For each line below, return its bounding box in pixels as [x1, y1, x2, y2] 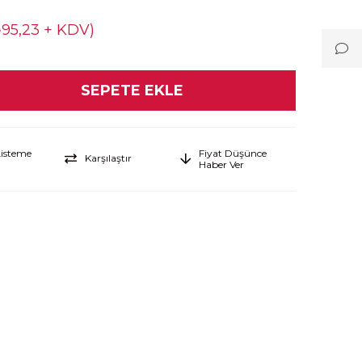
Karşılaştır [85, 152, 132, 164]
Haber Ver [199, 158, 244, 170]
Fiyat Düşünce [199, 147, 267, 159]
